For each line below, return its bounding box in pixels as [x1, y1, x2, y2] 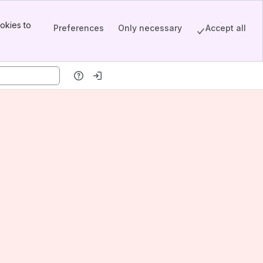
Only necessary [118, 22, 182, 33]
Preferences [53, 22, 104, 33]
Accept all [205, 22, 246, 33]
